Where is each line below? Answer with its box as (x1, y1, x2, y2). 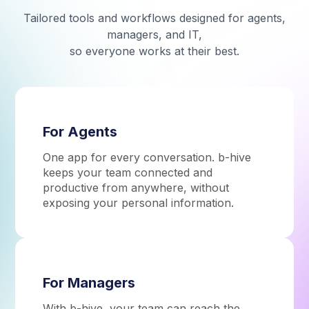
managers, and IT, (107, 27, 202, 41)
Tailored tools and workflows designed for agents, (23, 10, 286, 25)
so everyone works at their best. (70, 43, 239, 58)
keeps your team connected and (43, 165, 213, 179)
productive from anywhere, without (43, 180, 230, 195)
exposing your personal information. (43, 195, 235, 210)
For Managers (43, 274, 136, 291)
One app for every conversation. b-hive (43, 150, 252, 164)
